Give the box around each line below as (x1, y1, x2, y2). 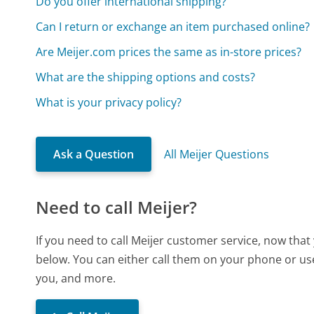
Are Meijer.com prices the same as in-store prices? (36, 43, 302, 60)
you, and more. (36, 270, 116, 286)
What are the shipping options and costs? (36, 69, 256, 85)
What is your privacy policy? (36, 94, 182, 110)
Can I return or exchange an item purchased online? (36, 18, 310, 34)
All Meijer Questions (164, 146, 270, 162)
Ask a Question (53, 146, 135, 162)
